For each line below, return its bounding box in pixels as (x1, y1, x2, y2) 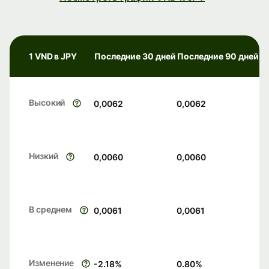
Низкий (29, 151, 58, 162)
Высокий (29, 97, 65, 108)
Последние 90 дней (177, 51, 259, 62)
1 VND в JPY (29, 51, 77, 62)
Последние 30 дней (94, 51, 176, 62)
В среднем (29, 204, 73, 215)
